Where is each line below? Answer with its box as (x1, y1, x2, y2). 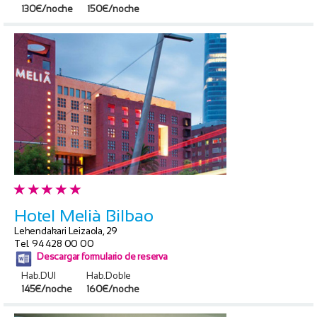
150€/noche (87, 3, 139, 14)
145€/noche (21, 283, 72, 294)
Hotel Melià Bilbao (14, 205, 154, 225)
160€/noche (86, 283, 139, 294)
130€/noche (21, 3, 73, 14)
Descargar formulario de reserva (37, 250, 168, 262)
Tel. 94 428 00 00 (14, 238, 94, 249)
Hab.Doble (86, 270, 132, 281)
